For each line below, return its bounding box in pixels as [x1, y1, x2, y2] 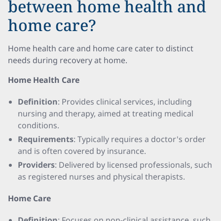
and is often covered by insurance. [18, 146, 146, 156]
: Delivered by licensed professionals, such [55, 159, 212, 170]
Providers [18, 159, 55, 170]
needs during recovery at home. [8, 55, 127, 66]
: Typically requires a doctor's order [74, 134, 206, 145]
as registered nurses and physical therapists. [18, 171, 185, 182]
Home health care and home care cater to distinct [8, 43, 193, 54]
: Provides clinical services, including [58, 96, 192, 107]
